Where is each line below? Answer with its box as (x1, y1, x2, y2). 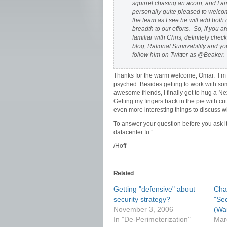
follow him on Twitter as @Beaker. (132, 51, 225, 58)
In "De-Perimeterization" (113, 215, 191, 223)
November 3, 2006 (113, 205, 173, 213)
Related (113, 170, 134, 177)
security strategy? (113, 195, 170, 203)
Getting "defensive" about (113, 185, 195, 193)
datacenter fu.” (113, 129, 153, 136)
